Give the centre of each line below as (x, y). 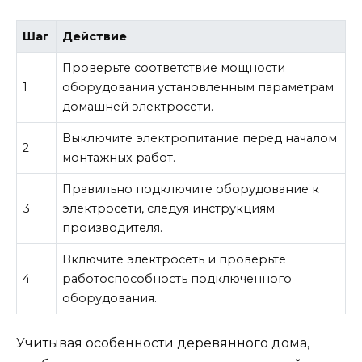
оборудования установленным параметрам (198, 88)
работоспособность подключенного (177, 279)
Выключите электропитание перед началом (200, 139)
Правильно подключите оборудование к (191, 189)
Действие (95, 37)
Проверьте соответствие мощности (174, 68)
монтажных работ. (119, 158)
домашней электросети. (138, 107)
